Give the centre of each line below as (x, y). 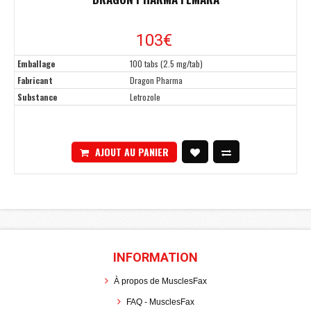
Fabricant (35, 81)
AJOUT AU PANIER (132, 151)
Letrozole (145, 97)
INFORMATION (155, 258)
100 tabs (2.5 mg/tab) (166, 64)
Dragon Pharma (156, 81)
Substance (37, 97)
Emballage (36, 64)
